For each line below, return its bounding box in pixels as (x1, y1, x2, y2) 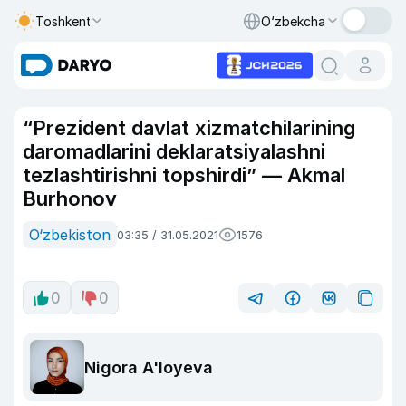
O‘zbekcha (261, 13, 325, 29)
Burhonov (23, 187, 117, 210)
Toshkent (35, 13, 92, 29)
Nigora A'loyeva (84, 357, 213, 377)
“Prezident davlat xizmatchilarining (23, 116, 355, 140)
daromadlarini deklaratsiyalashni (23, 140, 325, 163)
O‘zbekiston (29, 226, 111, 244)
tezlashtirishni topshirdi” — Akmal (23, 163, 345, 187)
